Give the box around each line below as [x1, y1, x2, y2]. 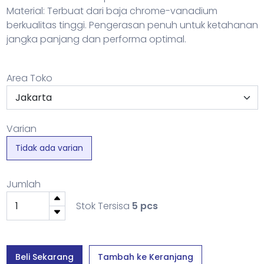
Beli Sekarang [15, 250, 74, 263]
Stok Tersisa [75, 199, 132, 213]
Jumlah [6, 177, 41, 191]
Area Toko [6, 71, 52, 85]
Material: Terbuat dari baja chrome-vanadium [6, 4, 217, 18]
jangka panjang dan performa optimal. [6, 32, 186, 46]
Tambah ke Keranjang [97, 250, 193, 263]
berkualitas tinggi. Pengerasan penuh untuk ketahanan [6, 18, 258, 32]
